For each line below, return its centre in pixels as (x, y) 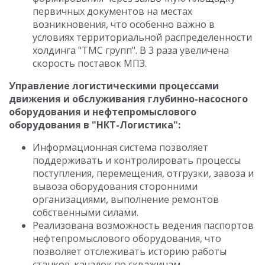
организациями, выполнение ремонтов (126, 199)
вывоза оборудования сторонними (115, 186)
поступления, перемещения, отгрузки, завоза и (143, 173)
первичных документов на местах (112, 11)
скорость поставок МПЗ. (90, 63)
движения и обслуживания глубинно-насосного (128, 99)
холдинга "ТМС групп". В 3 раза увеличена (131, 50)
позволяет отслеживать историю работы (130, 251)
